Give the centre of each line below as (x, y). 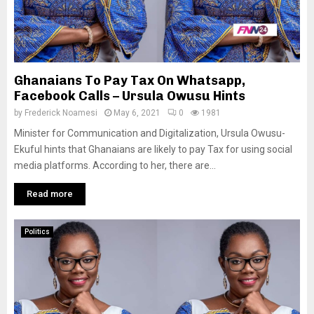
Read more (50, 194)
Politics (37, 232)
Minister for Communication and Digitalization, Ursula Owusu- (150, 133)
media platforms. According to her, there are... (115, 165)
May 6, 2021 (137, 113)
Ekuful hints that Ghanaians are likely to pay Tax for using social (153, 149)
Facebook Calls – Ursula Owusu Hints (130, 96)
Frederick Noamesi (61, 113)
